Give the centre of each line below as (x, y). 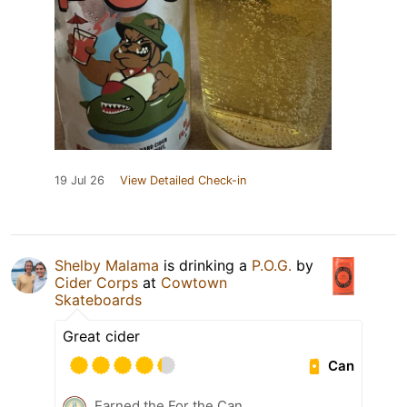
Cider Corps (96, 283)
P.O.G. (272, 266)
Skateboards (98, 300)
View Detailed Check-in (183, 181)
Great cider (101, 337)
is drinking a (205, 266)
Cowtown (194, 283)
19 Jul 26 (79, 181)
